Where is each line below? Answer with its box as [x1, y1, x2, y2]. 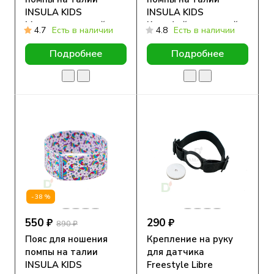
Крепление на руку [147, 233, 233, 246]
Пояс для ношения [25, 233, 108, 246]
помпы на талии [25, 246, 98, 259]
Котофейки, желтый [147, 18, 239, 31]
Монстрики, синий [25, 18, 106, 31]
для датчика [147, 246, 204, 259]
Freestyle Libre [147, 259, 213, 272]
